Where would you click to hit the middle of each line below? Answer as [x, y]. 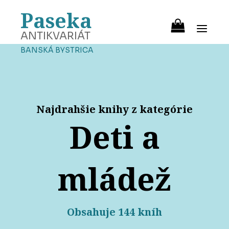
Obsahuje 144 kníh [114, 212]
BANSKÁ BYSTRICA [57, 50]
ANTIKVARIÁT [55, 36]
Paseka [56, 20]
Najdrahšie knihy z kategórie [114, 109]
